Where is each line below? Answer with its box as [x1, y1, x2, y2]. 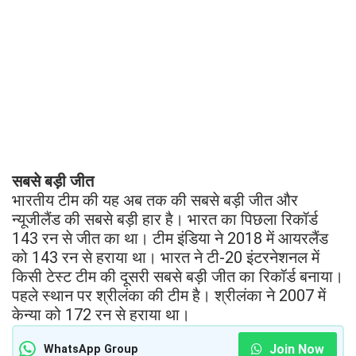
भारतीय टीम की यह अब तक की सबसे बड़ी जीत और [12, 190, 298, 210]
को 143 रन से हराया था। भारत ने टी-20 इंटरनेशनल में [12, 247, 319, 267]
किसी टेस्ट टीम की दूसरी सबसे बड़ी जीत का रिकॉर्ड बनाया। [12, 266, 343, 286]
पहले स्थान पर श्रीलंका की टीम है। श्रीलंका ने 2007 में [12, 285, 326, 305]
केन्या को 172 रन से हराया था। [12, 304, 194, 324]
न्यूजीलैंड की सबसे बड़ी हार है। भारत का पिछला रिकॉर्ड [12, 209, 318, 229]
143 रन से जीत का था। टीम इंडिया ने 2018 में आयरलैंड [12, 228, 328, 248]
